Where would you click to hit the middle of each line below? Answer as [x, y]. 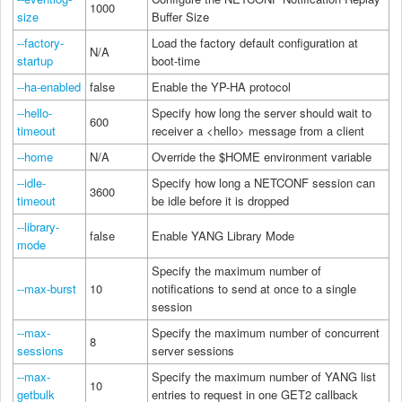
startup [35, 60]
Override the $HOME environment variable [262, 156]
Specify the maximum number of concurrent [266, 332]
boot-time [176, 60]
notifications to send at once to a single [254, 288]
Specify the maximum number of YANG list [264, 376]
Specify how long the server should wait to [262, 112]
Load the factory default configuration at [255, 42]
